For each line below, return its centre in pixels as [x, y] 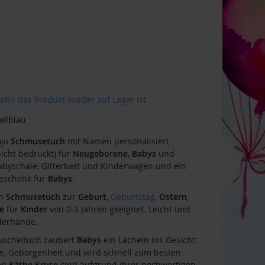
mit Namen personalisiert [117, 141]
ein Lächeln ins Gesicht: [149, 240]
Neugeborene [100, 153]
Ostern [173, 196]
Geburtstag [132, 196]
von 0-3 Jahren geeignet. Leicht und [119, 209]
